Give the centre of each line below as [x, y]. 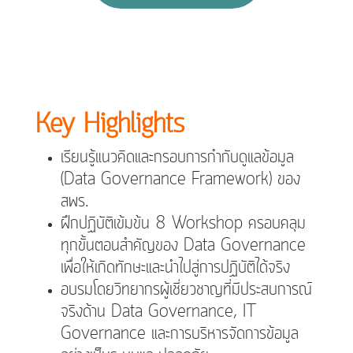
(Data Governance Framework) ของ [180, 179]
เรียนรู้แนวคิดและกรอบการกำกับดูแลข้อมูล [177, 157]
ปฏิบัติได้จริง [255, 268]
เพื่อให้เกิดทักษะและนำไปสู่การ [140, 268]
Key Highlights [110, 125]
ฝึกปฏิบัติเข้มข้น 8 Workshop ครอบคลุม [183, 223]
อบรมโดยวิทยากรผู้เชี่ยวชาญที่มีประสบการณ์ [186, 290]
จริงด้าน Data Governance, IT [158, 312]
